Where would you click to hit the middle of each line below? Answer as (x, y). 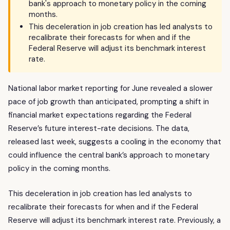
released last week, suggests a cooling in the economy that (115, 142)
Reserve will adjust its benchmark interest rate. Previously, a (114, 220)
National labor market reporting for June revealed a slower (110, 89)
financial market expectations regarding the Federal (100, 115)
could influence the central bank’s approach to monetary (109, 155)
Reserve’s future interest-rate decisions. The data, (99, 129)
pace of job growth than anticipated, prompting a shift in (109, 102)
